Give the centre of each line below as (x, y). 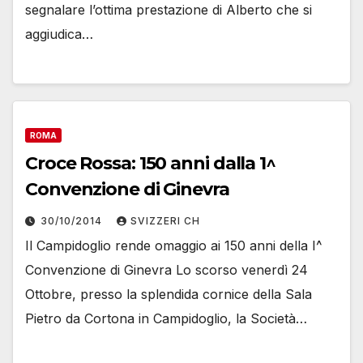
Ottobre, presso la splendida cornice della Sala (169, 294)
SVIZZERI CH (165, 220)
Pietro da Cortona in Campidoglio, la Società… (166, 318)
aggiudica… (59, 34)
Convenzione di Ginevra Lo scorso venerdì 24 (167, 269)
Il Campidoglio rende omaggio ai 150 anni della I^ (174, 245)
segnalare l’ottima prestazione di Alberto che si (169, 10)
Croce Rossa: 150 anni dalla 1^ (150, 163)
